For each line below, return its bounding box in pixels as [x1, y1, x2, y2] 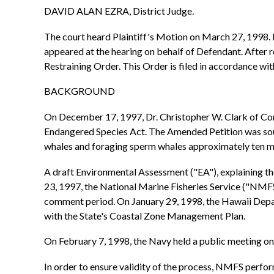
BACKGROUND [44, 85, 115, 97]
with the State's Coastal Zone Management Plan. [44, 209, 245, 221]
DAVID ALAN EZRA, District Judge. [44, 5, 194, 17]
